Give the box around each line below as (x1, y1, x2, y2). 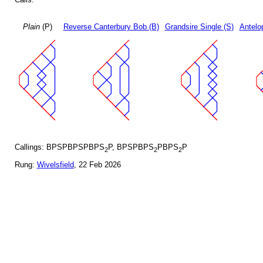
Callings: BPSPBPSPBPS (14, 143, 104, 151)
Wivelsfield (36, 160, 74, 170)
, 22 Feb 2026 (73, 160, 121, 170)
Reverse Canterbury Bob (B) (63, 22, 159, 32)
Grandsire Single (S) (164, 22, 234, 32)
